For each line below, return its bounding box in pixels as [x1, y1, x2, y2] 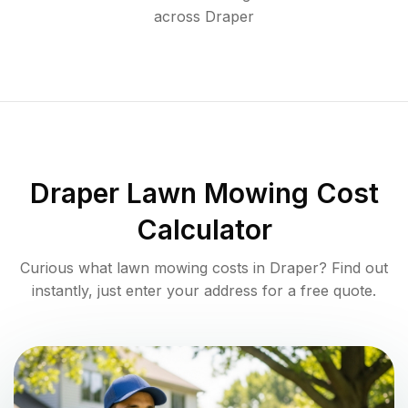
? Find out [319, 259, 388, 278]
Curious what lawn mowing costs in [20, 259, 270, 278]
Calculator [136, 213, 272, 247]
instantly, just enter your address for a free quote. [32, 281, 376, 301]
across [154, 7, 200, 26]
